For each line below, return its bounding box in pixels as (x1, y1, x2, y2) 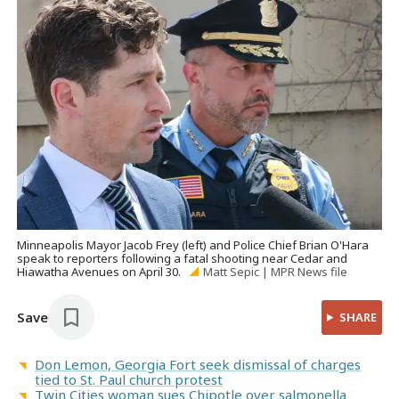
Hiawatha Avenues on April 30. (17, 264, 184, 281)
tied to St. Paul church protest (35, 370, 224, 389)
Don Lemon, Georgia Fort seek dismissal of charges (35, 355, 362, 374)
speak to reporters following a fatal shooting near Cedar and (17, 250, 348, 267)
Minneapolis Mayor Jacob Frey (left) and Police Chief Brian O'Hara (17, 237, 370, 254)
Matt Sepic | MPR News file (202, 264, 347, 281)
